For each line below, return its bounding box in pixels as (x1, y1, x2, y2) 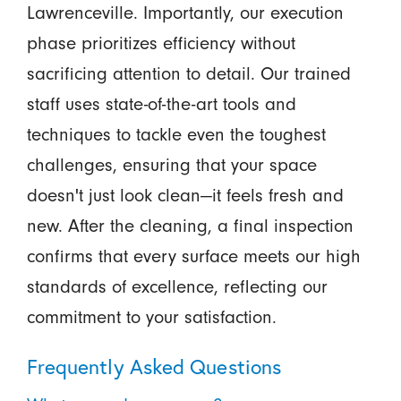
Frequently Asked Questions (26, 352, 282, 380)
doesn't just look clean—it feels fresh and (26, 183, 344, 206)
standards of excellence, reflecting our (26, 275, 328, 297)
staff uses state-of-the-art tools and (26, 92, 296, 115)
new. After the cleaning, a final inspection (26, 214, 354, 236)
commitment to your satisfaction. (26, 305, 277, 328)
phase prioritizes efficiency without (26, 31, 295, 54)
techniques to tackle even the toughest (26, 123, 326, 145)
